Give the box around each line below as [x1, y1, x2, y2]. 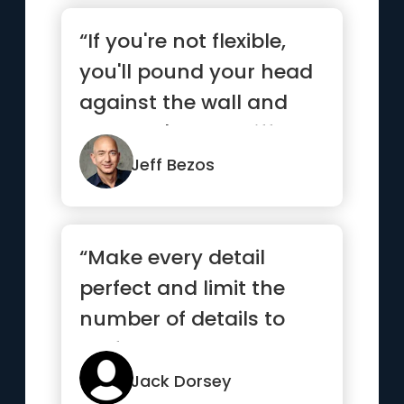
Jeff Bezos [131, 153, 216, 176]
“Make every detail [79, 243, 266, 271]
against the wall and [79, 88, 289, 116]
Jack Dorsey [131, 370, 232, 392]
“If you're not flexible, [79, 27, 287, 55]
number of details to [79, 305, 286, 333]
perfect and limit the [79, 274, 286, 302]
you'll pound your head [79, 58, 314, 86]
